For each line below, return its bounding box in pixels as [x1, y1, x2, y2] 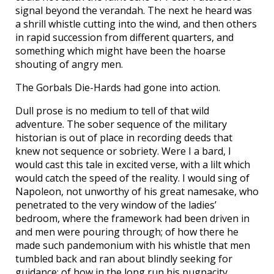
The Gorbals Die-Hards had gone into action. [15, 81, 220, 95]
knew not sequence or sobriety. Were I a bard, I [15, 144, 231, 158]
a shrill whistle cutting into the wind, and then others [15, 17, 257, 31]
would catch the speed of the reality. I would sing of [15, 171, 250, 185]
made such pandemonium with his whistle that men [15, 239, 250, 253]
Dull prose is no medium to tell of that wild [15, 104, 209, 118]
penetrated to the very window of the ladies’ [15, 198, 217, 212]
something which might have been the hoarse [15, 44, 226, 58]
